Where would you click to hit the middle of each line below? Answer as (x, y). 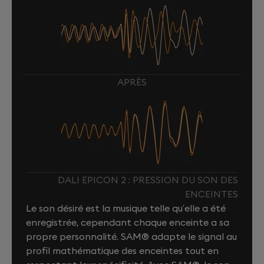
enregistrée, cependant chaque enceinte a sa (128, 222)
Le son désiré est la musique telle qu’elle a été (126, 208)
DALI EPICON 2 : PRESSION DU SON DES (148, 179)
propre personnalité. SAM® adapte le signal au (131, 236)
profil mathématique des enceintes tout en (122, 250)
